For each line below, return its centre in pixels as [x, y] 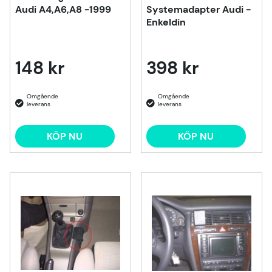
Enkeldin [166, 22]
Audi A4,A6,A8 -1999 [63, 10]
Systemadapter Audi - [199, 10]
